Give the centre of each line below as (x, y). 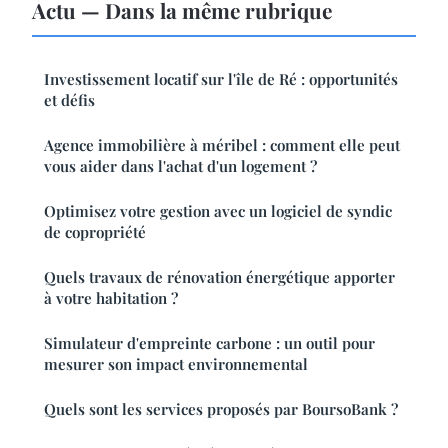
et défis (69, 99)
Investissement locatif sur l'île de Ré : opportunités (221, 78)
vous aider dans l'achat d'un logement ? (180, 165)
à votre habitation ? (111, 297)
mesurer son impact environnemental (176, 363)
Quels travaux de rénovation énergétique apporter (219, 276)
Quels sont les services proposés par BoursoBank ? (221, 408)
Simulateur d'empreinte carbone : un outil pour (209, 342)
